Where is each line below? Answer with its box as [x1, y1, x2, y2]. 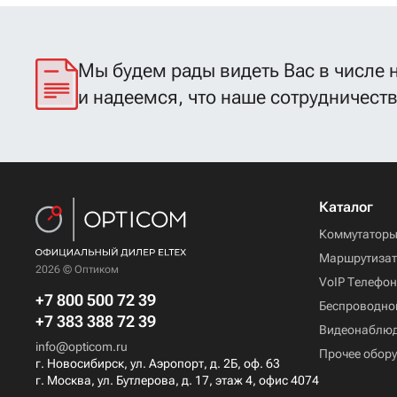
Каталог [319, 198, 373, 216]
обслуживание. [54, 53, 152, 71]
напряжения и [54, 11, 146, 28]
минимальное [54, 32, 145, 50]
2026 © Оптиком [35, 263, 119, 276]
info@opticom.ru [35, 339, 128, 354]
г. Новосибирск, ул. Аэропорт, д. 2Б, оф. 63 [35, 356, 280, 371]
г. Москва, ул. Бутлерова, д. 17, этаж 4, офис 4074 [35, 373, 319, 388]
